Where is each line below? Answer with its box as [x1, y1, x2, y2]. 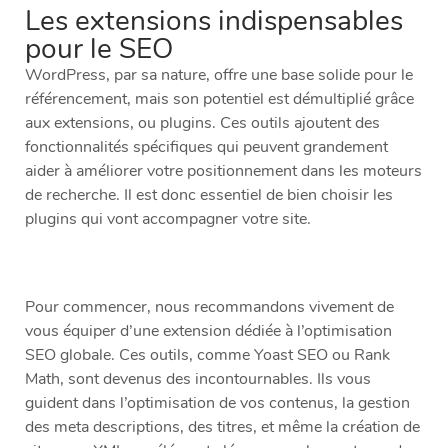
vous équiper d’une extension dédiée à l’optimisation [25, 320, 392, 343]
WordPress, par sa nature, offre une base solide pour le [25, 64, 413, 87]
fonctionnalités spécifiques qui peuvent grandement [25, 136, 388, 159]
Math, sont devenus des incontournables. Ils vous [25, 368, 371, 391]
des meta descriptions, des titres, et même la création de [25, 416, 420, 439]
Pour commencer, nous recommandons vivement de [25, 296, 394, 319]
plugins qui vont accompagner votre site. [25, 208, 311, 231]
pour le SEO [25, 30, 173, 69]
